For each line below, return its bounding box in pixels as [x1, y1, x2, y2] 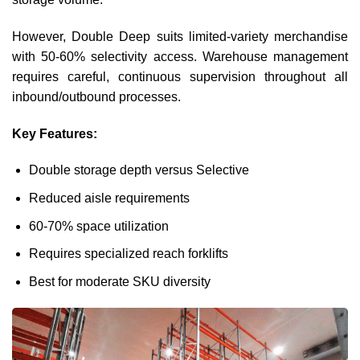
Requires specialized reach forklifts [28, 247, 228, 261]
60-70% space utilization [28, 219, 169, 233]
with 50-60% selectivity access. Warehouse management [12, 49, 348, 63]
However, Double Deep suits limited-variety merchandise [12, 29, 348, 43]
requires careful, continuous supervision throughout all [12, 69, 348, 84]
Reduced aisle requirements [28, 190, 190, 205]
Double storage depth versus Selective [28, 163, 249, 178]
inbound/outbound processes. [12, 89, 181, 104]
